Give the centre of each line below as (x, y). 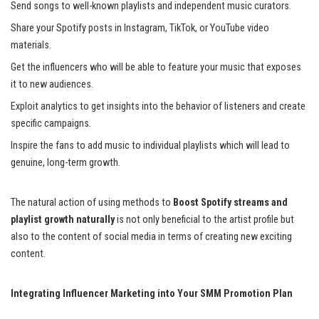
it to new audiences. (52, 84)
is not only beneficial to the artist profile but (204, 219)
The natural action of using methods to (92, 202)
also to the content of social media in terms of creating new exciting (151, 236)
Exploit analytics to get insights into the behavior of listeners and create (158, 106)
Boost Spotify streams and (230, 202)
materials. (31, 45)
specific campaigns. (51, 123)
